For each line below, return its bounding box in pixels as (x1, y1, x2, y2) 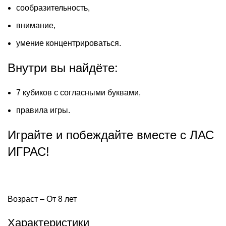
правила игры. (16, 105, 70, 115)
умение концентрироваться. (16, 38, 121, 47)
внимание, (16, 21, 55, 30)
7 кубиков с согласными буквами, (16, 88, 141, 97)
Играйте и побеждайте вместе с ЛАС (8, 128, 214, 142)
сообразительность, (16, 3, 90, 12)
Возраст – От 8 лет (8, 194, 77, 203)
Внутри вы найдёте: (8, 61, 118, 75)
